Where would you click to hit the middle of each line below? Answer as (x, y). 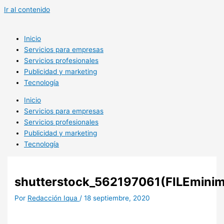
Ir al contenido (27, 9)
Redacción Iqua (54, 198)
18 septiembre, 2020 (117, 198)
